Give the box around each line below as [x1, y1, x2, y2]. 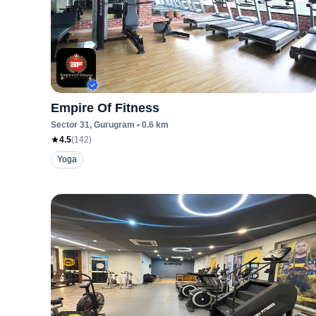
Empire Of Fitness [51, 101, 159, 115]
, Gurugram [90, 120, 135, 130]
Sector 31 [51, 120, 90, 130]
